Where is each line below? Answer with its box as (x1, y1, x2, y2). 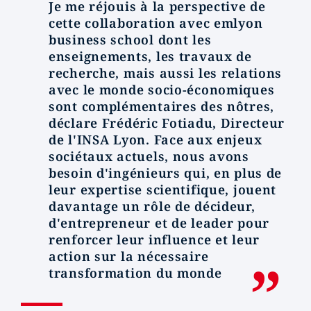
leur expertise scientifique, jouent (49, 181, 277, 198)
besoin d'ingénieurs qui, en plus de (49, 165, 283, 181)
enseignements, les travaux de (49, 48, 252, 65)
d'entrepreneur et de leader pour (49, 215, 270, 231)
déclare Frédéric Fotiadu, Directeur (49, 115, 285, 131)
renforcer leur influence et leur (49, 231, 260, 248)
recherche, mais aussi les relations (49, 65, 283, 81)
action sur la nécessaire (49, 248, 209, 264)
